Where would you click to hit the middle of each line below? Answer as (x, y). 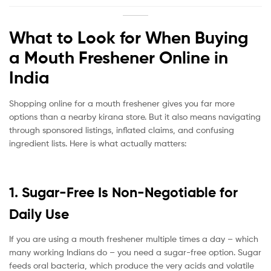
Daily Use (39, 214)
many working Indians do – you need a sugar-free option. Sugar (135, 252)
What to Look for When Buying (129, 38)
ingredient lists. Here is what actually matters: (98, 143)
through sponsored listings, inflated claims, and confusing (122, 130)
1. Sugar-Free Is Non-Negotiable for (123, 193)
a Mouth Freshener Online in (119, 58)
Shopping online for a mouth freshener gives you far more (122, 103)
